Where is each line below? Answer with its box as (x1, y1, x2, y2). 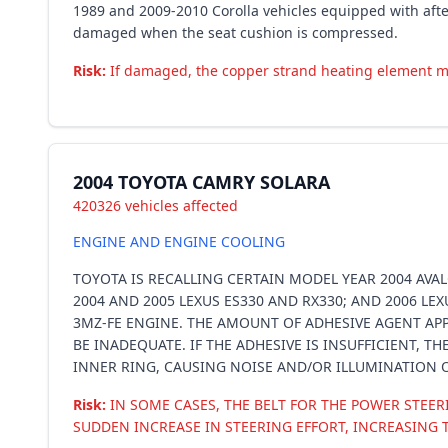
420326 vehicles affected (73, 196, 238, 215)
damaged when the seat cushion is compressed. (73, 23, 398, 42)
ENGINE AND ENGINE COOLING (73, 232, 285, 251)
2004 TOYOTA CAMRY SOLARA (73, 170, 330, 194)
